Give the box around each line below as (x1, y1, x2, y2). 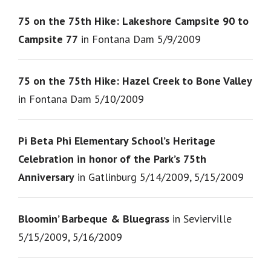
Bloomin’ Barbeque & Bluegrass (18, 211, 169, 226)
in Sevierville (169, 211, 232, 226)
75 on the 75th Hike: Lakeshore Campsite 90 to (18, 13, 249, 28)
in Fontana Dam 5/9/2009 (78, 31, 201, 46)
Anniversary (18, 169, 74, 184)
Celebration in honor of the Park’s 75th (18, 151, 206, 166)
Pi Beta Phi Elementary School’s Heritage (18, 133, 215, 148)
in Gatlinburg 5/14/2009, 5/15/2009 (74, 169, 244, 184)
